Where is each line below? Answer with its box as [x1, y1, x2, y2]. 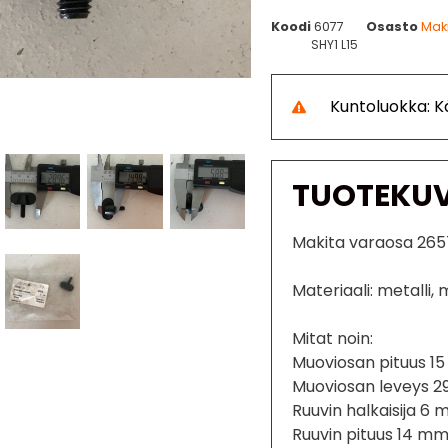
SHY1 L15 [311, 35, 359, 53]
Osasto [366, 17, 419, 35]
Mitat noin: [292, 326, 374, 350]
